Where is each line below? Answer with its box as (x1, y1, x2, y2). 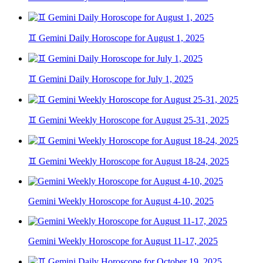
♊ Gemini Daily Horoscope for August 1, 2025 (28, 33, 204, 43)
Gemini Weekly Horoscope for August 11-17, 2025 (28, 236, 218, 247)
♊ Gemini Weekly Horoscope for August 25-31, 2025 (28, 115, 229, 126)
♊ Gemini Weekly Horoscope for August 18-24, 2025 (28, 156, 229, 167)
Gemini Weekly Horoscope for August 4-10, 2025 (28, 196, 214, 207)
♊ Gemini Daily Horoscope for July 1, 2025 (28, 74, 193, 85)
